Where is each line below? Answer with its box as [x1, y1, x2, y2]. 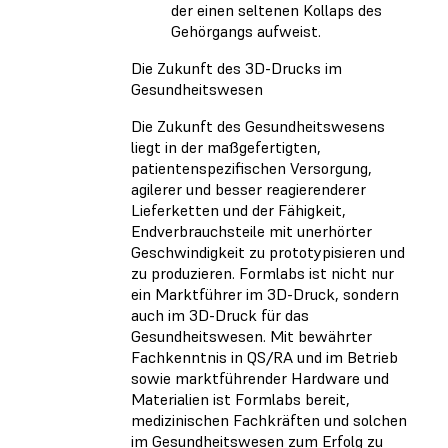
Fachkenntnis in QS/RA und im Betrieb [131, 347, 398, 368]
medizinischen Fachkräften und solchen [131, 410, 407, 431]
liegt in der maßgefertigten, [131, 137, 321, 158]
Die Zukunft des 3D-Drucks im [131, 58, 342, 79]
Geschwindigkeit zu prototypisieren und [131, 242, 405, 263]
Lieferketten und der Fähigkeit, [131, 200, 346, 221]
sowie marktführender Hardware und [131, 368, 389, 389]
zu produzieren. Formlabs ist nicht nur [131, 263, 394, 284]
